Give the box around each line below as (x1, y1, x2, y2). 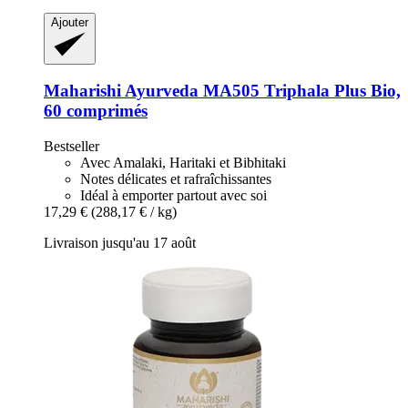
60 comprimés (44, 101, 148, 121)
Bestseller (44, 138, 99, 154)
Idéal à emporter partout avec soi (80, 187, 267, 203)
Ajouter (51, 15, 88, 30)
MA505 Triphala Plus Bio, (199, 81, 401, 101)
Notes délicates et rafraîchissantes (80, 170, 271, 187)
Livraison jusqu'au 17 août (44, 234, 196, 250)
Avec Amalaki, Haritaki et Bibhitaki (80, 154, 286, 170)
